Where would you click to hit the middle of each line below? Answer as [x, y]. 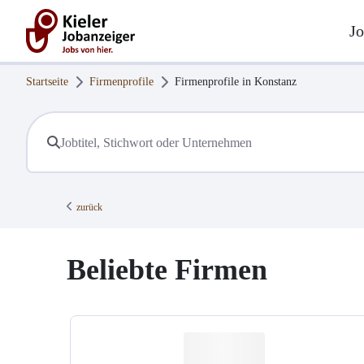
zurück [89, 208]
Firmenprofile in [214, 82]
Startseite [47, 82]
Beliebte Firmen [167, 270]
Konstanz [275, 82]
